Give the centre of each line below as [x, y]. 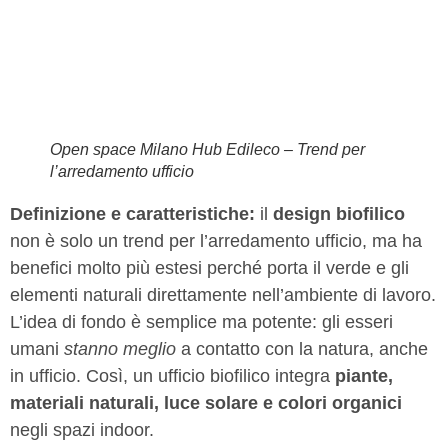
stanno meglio [120, 348]
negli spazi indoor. [82, 429]
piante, [364, 375]
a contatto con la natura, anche [302, 348]
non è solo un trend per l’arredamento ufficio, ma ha [216, 240]
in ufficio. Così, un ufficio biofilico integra [172, 375]
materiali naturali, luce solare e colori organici [206, 402]
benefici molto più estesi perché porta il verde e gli [209, 267]
